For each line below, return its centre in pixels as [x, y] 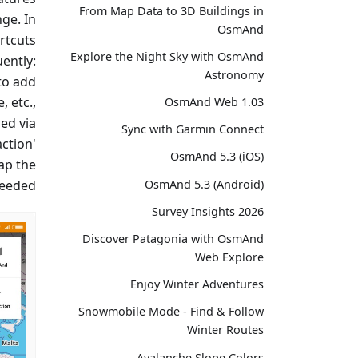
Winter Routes [225, 330]
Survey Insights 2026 [208, 211]
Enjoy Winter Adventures [197, 284]
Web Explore [229, 257]
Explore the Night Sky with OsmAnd [167, 56]
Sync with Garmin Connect [193, 129]
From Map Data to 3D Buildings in [171, 10]
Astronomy [234, 74]
